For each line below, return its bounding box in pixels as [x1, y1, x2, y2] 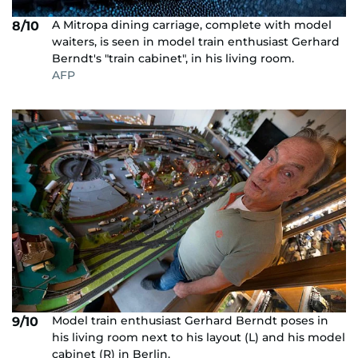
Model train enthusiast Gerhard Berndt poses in [52, 313, 328, 328]
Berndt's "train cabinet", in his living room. [52, 51, 294, 66]
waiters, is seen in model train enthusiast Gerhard [52, 34, 340, 50]
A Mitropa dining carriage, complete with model [52, 18, 332, 33]
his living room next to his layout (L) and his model [52, 330, 345, 345]
